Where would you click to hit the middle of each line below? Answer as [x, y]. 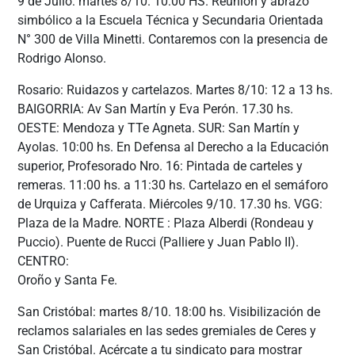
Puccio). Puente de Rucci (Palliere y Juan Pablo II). [158, 242]
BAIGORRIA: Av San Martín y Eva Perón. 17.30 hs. [156, 109]
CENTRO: [44, 261]
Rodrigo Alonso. [62, 58]
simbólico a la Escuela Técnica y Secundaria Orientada [171, 20]
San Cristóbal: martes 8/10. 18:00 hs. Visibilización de [169, 311]
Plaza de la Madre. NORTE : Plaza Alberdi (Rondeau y [166, 223]
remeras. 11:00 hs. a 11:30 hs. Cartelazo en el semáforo [173, 185]
